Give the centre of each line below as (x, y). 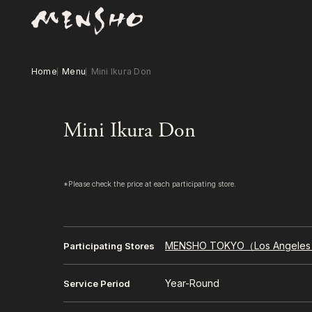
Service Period (97, 284)
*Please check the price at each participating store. (150, 185)
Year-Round (193, 283)
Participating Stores (109, 246)
